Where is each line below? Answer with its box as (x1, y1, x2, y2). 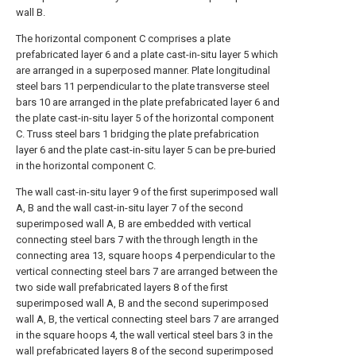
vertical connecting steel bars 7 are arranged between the (16, 265, 277, 277)
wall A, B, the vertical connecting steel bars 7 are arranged (16, 313, 279, 325)
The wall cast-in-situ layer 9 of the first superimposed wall (16, 186, 278, 198)
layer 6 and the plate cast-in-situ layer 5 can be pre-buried (16, 144, 276, 156)
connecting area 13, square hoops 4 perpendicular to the (16, 250, 275, 261)
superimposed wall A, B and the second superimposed (16, 297, 269, 309)
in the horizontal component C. (16, 160, 156, 172)
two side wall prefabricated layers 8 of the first (16, 281, 228, 293)
